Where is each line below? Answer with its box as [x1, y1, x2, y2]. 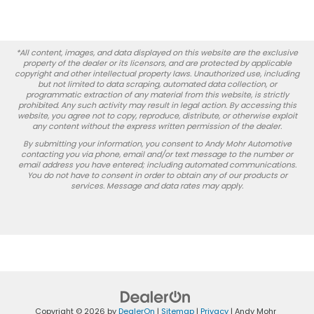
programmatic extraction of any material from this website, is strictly [25, 89, 289, 101]
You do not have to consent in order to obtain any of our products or [27, 170, 287, 182]
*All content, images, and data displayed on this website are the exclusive [16, 47, 298, 59]
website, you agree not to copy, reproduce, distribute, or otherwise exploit [17, 110, 297, 122]
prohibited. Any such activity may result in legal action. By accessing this [18, 100, 296, 111]
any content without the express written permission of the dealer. [32, 121, 282, 132]
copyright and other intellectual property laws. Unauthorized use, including [15, 68, 299, 80]
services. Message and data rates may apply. [71, 180, 243, 192]
